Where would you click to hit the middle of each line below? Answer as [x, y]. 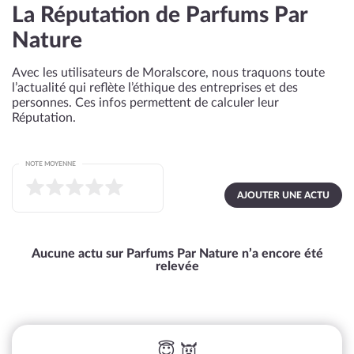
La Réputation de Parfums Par [160, 15]
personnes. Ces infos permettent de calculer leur [145, 103]
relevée [177, 266]
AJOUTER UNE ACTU [283, 195]
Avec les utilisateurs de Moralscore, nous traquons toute [168, 73]
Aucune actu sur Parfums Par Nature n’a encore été [177, 254]
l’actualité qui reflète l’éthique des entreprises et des [155, 88]
